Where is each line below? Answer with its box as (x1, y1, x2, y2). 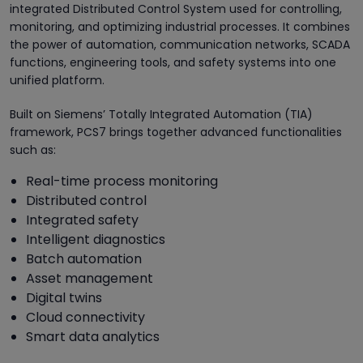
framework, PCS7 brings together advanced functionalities (10, 123, 342, 140)
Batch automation (26, 249, 142, 268)
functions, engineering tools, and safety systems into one (10, 53, 336, 70)
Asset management (26, 268, 153, 288)
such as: (10, 141, 56, 158)
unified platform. (10, 71, 105, 88)
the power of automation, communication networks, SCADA (10, 36, 350, 53)
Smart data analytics (26, 327, 160, 346)
